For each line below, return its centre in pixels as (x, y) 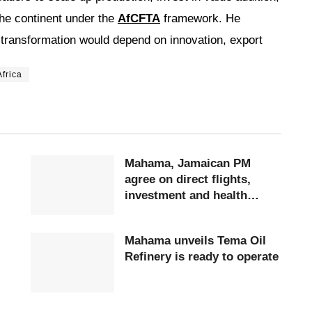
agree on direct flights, (188, 179)
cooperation (158, 211)
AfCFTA (139, 18)
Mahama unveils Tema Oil (171, 240)
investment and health (186, 195)
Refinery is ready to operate (202, 256)
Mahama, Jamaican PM (188, 163)
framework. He (200, 18)
